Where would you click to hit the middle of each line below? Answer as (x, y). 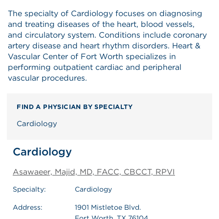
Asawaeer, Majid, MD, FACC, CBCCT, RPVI (94, 172)
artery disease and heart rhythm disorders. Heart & (104, 45)
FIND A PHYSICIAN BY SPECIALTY (75, 107)
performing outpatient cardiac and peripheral (95, 67)
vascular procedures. (47, 78)
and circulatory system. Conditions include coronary (107, 35)
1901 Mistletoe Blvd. (108, 207)
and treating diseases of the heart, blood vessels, (101, 24)
